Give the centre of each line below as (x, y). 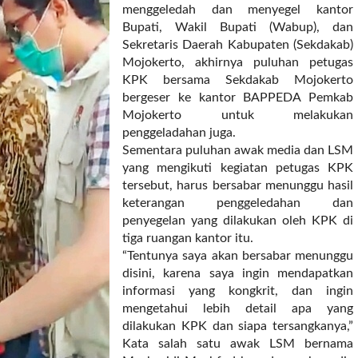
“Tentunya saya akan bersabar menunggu (238, 256)
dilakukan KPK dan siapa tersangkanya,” (238, 326)
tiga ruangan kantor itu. (188, 238)
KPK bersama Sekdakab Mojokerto (238, 80)
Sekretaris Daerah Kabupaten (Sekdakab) (238, 45)
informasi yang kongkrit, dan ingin (238, 291)
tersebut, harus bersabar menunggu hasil (238, 185)
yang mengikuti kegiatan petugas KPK (238, 168)
